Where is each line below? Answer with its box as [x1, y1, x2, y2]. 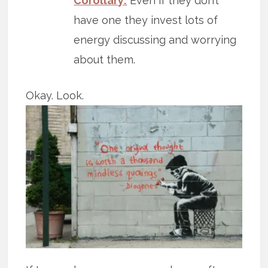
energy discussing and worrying [74, 33, 237, 46]
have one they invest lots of [74, 13, 218, 26]
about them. [74, 53, 136, 66]
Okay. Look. [26, 89, 84, 102]
